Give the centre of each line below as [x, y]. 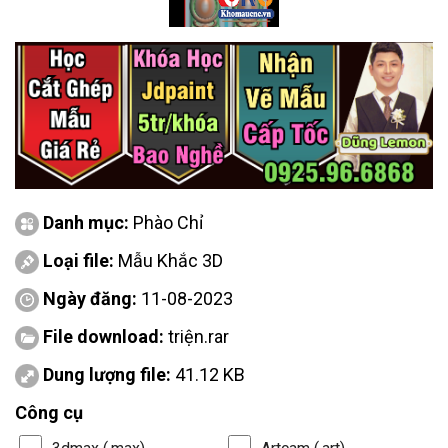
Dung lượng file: [109, 374]
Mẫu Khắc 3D [170, 260]
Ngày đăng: [90, 298]
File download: [105, 336]
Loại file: [80, 260]
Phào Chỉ [168, 222]
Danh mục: [88, 222]
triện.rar [198, 336]
